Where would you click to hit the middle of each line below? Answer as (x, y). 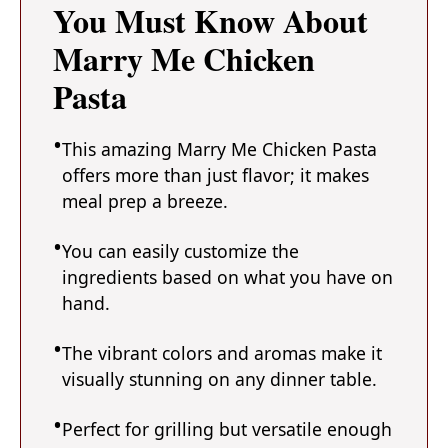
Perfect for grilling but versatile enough (227, 429)
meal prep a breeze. (145, 201)
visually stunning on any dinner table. (219, 379)
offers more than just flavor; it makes (215, 175)
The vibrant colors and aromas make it (222, 353)
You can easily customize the (180, 251)
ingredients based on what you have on (227, 277)
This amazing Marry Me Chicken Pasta (219, 149)
